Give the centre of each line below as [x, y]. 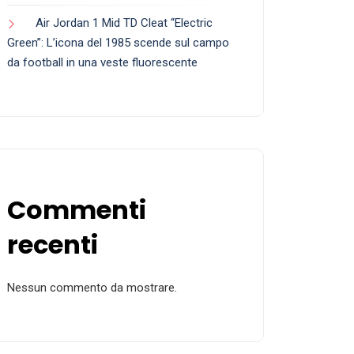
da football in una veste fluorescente [102, 63]
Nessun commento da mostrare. [92, 288]
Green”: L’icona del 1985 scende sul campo [118, 43]
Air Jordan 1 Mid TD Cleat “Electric [124, 23]
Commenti [77, 210]
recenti [53, 245]
